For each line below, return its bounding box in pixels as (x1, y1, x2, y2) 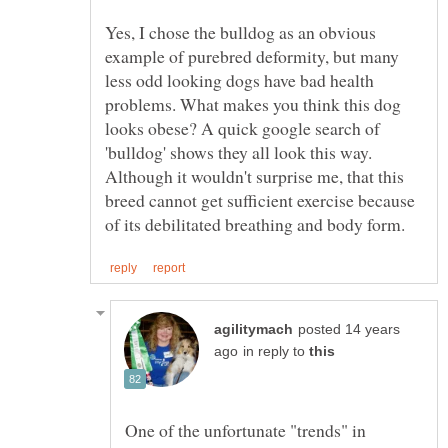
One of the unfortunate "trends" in (125, 417, 366, 442)
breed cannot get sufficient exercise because (105, 187, 415, 212)
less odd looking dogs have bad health (105, 67, 374, 92)
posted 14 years (298, 321, 400, 337)
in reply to (243, 343, 309, 359)
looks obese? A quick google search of (105, 115, 380, 140)
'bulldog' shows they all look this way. (105, 139, 372, 164)
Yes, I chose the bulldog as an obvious (105, 19, 376, 44)
